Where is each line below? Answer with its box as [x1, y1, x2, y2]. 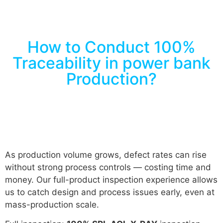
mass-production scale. [5, 199, 99, 210]
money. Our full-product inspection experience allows [5, 174, 218, 185]
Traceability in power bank [12, 53, 211, 73]
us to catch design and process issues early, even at [5, 187, 215, 197]
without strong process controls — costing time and [5, 162, 211, 172]
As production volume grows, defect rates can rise [5, 149, 207, 160]
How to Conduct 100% [27, 37, 196, 57]
